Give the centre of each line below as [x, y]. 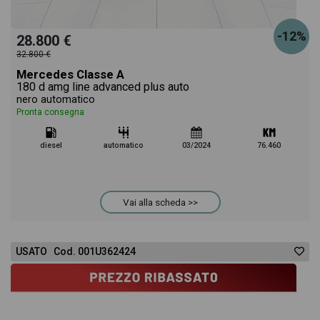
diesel [51, 145]
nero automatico [56, 100]
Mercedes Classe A [70, 74]
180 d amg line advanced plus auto [103, 87]
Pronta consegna [50, 112]
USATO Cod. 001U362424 [76, 251]
